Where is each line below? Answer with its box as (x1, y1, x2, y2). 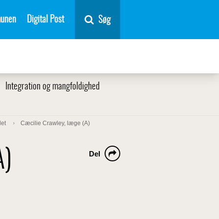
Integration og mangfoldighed (5, 82, 100, 91)
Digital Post (27, 15, 64, 24)
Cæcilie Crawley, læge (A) (21, 120, 90, 127)
